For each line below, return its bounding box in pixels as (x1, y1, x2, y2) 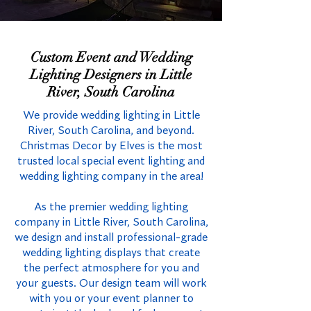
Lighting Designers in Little (30, 66, 192, 83)
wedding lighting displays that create (22, 247, 200, 259)
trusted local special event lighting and (17, 155, 205, 167)
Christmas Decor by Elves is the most (19, 140, 203, 152)
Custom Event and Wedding (30, 49, 192, 66)
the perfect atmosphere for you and (23, 262, 199, 274)
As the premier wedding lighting (34, 201, 188, 213)
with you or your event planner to (28, 293, 194, 305)
